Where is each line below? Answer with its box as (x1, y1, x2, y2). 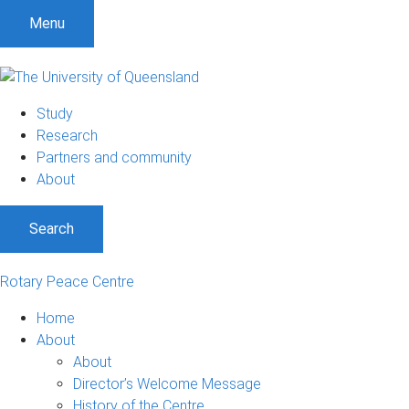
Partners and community (37, 148, 192, 166)
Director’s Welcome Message (73, 374, 261, 393)
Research (37, 126, 98, 144)
